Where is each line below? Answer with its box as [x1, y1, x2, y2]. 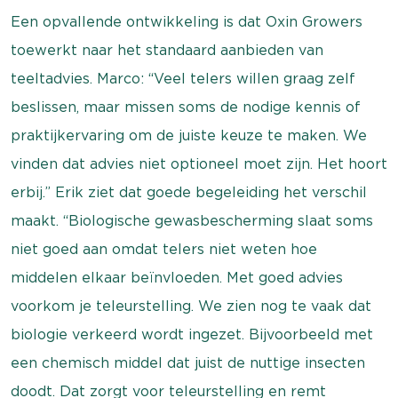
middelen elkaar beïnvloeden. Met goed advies [11, 269, 343, 286]
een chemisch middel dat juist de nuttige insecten [11, 354, 365, 371]
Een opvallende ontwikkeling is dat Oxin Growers [11, 13, 362, 30]
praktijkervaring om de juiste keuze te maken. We [11, 127, 367, 144]
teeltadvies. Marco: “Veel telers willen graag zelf [11, 70, 355, 87]
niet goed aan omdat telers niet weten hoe [11, 241, 317, 258]
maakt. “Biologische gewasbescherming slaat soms [11, 212, 373, 229]
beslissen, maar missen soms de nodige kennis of [11, 99, 361, 115]
